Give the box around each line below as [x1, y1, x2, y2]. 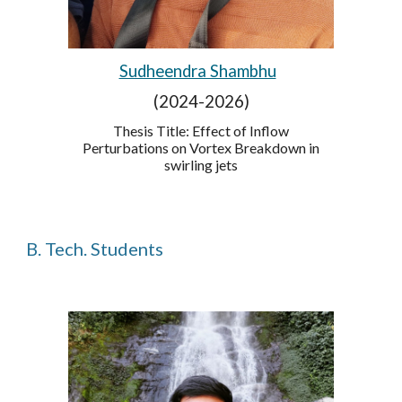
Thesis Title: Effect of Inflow [113, 121, 289, 139]
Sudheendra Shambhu [118, 60, 276, 81]
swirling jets [164, 155, 238, 173]
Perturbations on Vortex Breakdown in [83, 138, 319, 156]
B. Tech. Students [26, 238, 164, 259]
